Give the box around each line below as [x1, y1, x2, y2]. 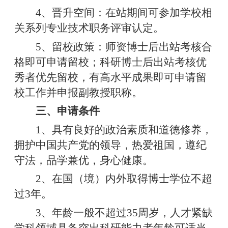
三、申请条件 [30, 105, 100, 118]
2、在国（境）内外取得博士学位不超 [30, 173, 212, 185]
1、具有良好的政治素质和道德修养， [30, 123, 212, 136]
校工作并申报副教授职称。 [14, 86, 142, 99]
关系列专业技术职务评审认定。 [14, 22, 164, 35]
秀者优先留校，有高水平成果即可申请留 [14, 71, 207, 83]
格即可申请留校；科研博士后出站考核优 [14, 55, 207, 68]
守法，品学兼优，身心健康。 [14, 154, 153, 166]
